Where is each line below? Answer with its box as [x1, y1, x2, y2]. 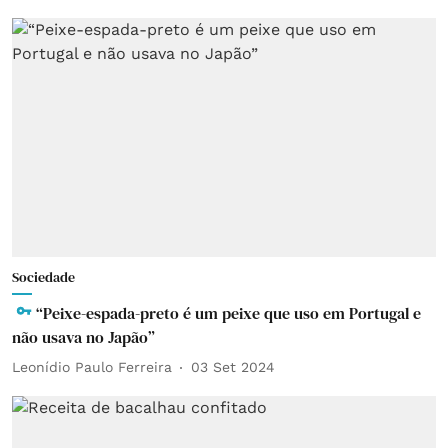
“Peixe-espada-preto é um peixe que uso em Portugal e [36, 301, 421, 324]
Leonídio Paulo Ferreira [12, 359, 172, 375]
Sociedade [12, 266, 75, 287]
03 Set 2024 [191, 359, 275, 375]
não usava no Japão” [12, 325, 155, 348]
